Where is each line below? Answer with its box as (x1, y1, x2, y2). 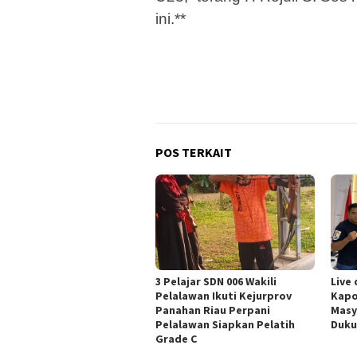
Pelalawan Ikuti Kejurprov (155, 288, 292, 303)
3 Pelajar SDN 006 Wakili (155, 273, 277, 288)
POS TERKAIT (155, 143, 232, 160)
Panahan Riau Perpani (155, 302, 270, 317)
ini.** (155, 10, 186, 27)
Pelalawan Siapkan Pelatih (155, 316, 295, 331)
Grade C (155, 331, 197, 346)
